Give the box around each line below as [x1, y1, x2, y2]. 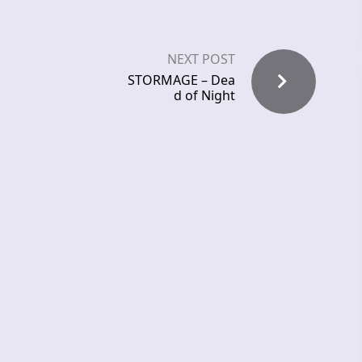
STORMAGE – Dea [128, 71, 235, 90]
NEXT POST [167, 50, 235, 69]
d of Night [174, 86, 235, 105]
